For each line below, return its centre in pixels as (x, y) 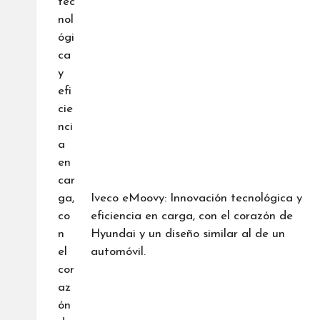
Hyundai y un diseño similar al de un (187, 234)
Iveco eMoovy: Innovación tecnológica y (196, 198)
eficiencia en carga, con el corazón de (191, 216)
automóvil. (118, 251)
